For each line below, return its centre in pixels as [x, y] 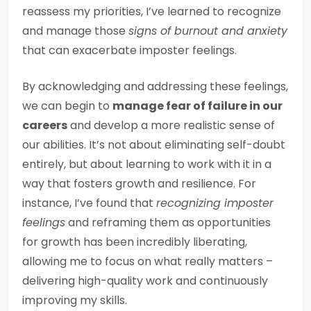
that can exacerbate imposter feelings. [129, 50]
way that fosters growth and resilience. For [139, 184]
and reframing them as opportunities [168, 222]
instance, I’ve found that [89, 203]
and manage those [75, 31]
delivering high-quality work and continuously [145, 281]
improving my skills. [75, 300]
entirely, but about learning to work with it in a [147, 164]
